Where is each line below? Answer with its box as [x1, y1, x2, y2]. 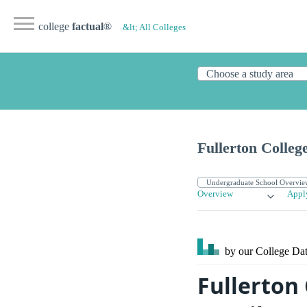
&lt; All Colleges [123, 23, 186, 32]
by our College [222, 245, 292, 258]
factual [72, 21, 103, 32]
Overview [197, 189, 233, 199]
